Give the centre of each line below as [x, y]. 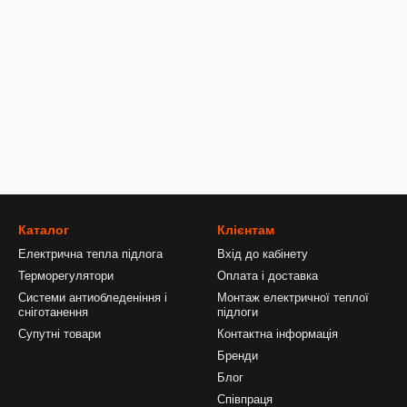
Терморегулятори [66, 276]
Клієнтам [246, 230]
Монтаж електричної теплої [293, 298]
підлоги [238, 312]
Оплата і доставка [268, 276]
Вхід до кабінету [263, 254]
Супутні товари [60, 334]
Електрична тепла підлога [90, 254]
